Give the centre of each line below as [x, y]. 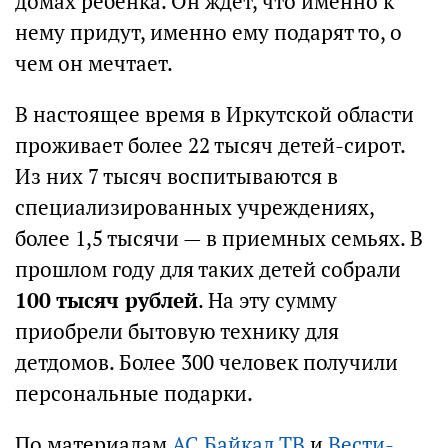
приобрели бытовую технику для [177, 331]
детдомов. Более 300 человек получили [206, 362]
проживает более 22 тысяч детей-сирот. [210, 145]
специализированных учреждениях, [194, 207]
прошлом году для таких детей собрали [208, 269]
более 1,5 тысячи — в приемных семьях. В [219, 238]
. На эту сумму [267, 300]
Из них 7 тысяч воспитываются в [176, 176]
